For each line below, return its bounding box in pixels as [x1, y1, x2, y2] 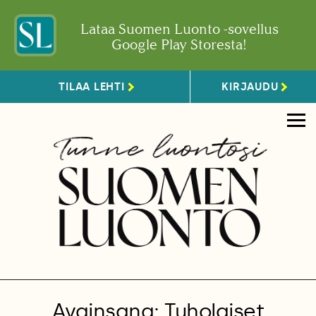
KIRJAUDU [221, 80, 279, 93]
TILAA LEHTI [59, 80, 125, 93]
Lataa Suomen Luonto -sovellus [80, 20, 279, 37]
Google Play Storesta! [111, 36, 247, 53]
